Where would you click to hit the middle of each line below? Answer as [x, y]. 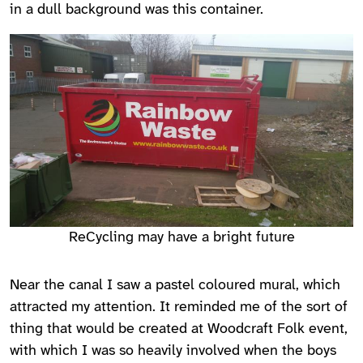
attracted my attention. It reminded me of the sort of [179, 307]
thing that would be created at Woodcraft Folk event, [179, 329]
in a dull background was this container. [137, 10]
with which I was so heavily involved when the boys [173, 351]
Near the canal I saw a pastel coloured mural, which [175, 285]
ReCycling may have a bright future [181, 237]
